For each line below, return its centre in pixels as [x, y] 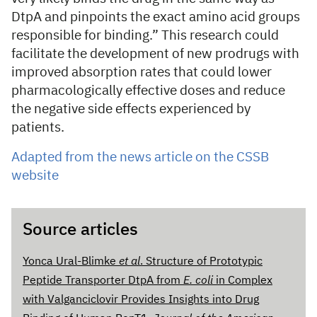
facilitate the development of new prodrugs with [155, 54]
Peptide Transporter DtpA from [103, 281]
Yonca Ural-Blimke [71, 261]
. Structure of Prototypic [201, 261]
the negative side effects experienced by [131, 109]
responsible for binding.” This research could [145, 35]
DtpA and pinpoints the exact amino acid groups [156, 17]
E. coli [198, 281]
